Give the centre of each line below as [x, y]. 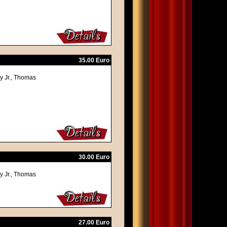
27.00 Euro [94, 222]
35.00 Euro [94, 60]
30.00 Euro [94, 157]
